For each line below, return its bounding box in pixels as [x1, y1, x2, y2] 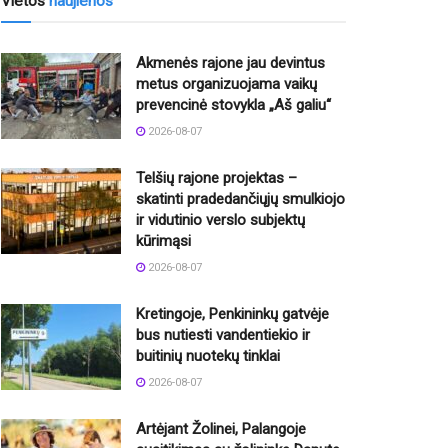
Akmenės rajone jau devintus [136, 53, 325, 72]
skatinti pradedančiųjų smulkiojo [136, 189, 345, 208]
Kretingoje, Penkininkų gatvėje [136, 304, 329, 323]
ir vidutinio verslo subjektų [136, 210, 305, 229]
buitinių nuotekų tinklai [136, 346, 280, 365]
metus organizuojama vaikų [136, 74, 317, 93]
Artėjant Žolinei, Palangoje [136, 419, 306, 438]
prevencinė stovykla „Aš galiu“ [136, 95, 331, 114]
